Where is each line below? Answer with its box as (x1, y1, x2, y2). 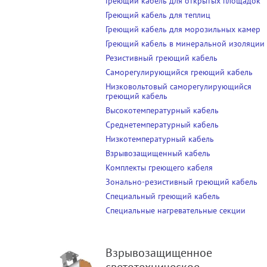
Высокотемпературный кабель (105, 105, 219, 116)
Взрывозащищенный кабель (105, 148, 211, 159)
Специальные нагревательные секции (105, 205, 246, 216)
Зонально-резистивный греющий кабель (105, 176, 258, 188)
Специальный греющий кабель (105, 191, 221, 202)
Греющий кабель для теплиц (105, 10, 211, 21)
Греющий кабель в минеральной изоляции (105, 38, 265, 49)
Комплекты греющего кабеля (105, 162, 213, 173)
